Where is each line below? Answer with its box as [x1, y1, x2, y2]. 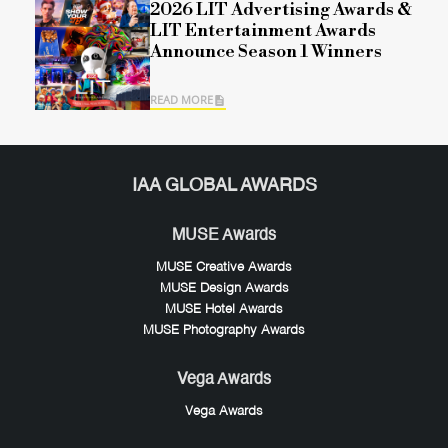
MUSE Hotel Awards [165, 303, 283, 317]
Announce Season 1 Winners [150, 41, 382, 64]
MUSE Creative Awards [156, 261, 292, 275]
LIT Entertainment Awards [150, 20, 376, 43]
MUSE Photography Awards [143, 324, 305, 338]
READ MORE [150, 92, 213, 108]
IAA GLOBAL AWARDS [131, 177, 317, 196]
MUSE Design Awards [159, 282, 289, 296]
